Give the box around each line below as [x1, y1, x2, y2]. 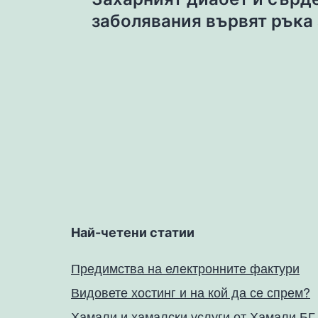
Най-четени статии [71, 225, 194, 240]
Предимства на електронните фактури [71, 258, 300, 277]
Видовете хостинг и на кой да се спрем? [71, 283, 310, 301]
